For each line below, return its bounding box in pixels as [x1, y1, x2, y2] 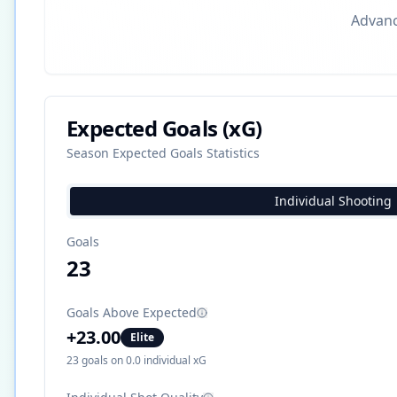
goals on [79, 352, 126, 368]
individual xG [141, 352, 206, 368]
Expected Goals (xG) [66, 113, 262, 143]
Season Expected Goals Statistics [66, 144, 260, 161]
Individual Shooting [274, 191, 392, 209]
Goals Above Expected [66, 303, 197, 321]
